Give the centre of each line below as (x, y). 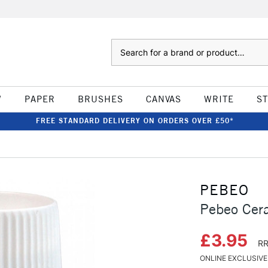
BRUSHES (100, 99)
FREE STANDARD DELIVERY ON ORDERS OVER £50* (135, 121)
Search (123, 45)
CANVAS (163, 99)
